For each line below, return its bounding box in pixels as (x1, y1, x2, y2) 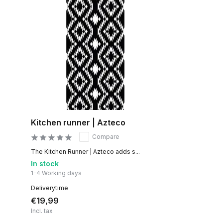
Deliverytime (31, 184, 68, 192)
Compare (92, 132, 119, 140)
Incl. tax (31, 207, 53, 215)
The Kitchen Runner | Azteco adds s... (31, 147, 140, 155)
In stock (31, 159, 59, 168)
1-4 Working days (31, 169, 82, 177)
